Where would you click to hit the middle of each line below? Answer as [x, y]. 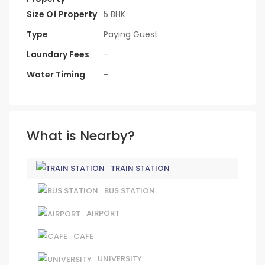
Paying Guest [131, 34]
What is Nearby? [81, 135]
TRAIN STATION [140, 168]
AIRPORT [103, 214]
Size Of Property [62, 14]
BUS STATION [130, 190]
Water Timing [56, 74]
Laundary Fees [58, 54]
